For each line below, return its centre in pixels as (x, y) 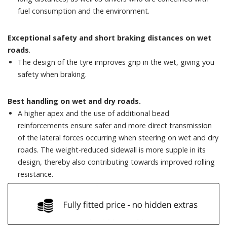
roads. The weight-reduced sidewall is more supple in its (112, 149)
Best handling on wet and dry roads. (74, 101)
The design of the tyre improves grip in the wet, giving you (116, 62)
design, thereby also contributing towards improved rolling (116, 162)
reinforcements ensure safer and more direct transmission (115, 125)
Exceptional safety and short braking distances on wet (109, 37)
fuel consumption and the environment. (84, 11)
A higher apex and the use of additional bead (93, 113)
